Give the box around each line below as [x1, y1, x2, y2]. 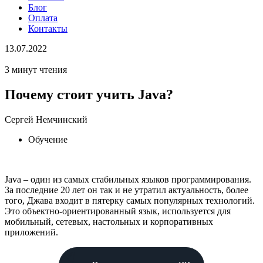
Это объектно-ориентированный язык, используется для [5, 205, 231, 216]
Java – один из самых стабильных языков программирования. [5, 174, 251, 184]
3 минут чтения [5, 65, 67, 75]
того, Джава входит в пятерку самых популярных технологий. [5, 195, 255, 205]
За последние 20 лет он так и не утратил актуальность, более [5, 184, 248, 195]
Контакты [28, 23, 68, 33]
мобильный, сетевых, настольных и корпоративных [5, 216, 213, 227]
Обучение [28, 134, 68, 144]
